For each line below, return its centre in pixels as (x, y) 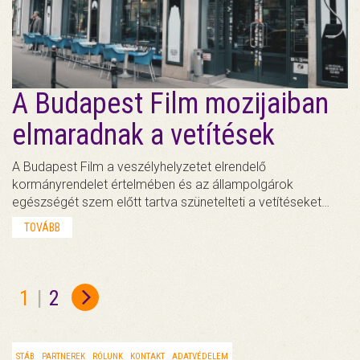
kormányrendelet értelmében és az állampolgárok (153, 185)
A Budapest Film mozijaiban (170, 104)
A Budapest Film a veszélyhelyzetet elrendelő (139, 167)
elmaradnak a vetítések (143, 135)
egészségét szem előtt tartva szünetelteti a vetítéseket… (171, 202)
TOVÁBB (42, 228)
